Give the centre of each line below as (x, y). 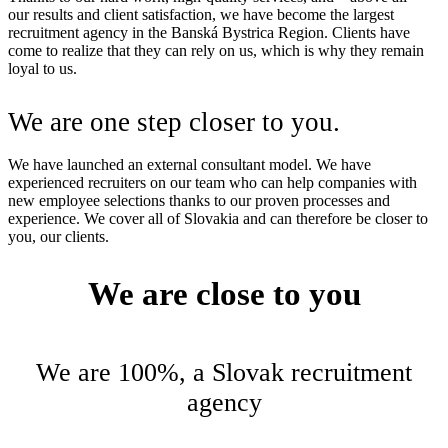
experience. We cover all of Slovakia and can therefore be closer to (218, 219)
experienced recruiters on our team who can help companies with (212, 183)
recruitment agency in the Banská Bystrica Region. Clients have (209, 33)
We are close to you (224, 294)
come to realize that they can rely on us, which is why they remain (216, 51)
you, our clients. (58, 237)
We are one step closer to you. (174, 122)
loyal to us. (42, 69)
